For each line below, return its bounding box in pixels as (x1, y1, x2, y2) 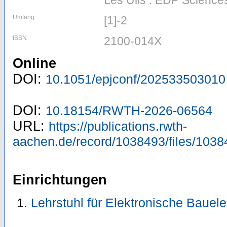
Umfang (13, 14, 34, 21)
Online (13, 56, 56, 71)
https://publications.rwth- (49, 119, 187, 134)
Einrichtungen (13, 172, 107, 188)
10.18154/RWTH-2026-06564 (46, 103, 212, 118)
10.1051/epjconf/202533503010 (46, 72, 225, 87)
